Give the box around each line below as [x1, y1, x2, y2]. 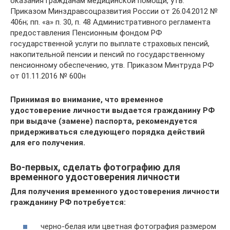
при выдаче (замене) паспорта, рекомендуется [10, 117, 197, 126]
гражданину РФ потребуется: [10, 198, 126, 207]
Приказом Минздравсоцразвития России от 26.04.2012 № [10, 7, 218, 16]
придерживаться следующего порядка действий [10, 127, 205, 137]
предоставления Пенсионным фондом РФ [10, 28, 162, 38]
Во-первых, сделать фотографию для [10, 162, 180, 173]
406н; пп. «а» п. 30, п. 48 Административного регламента [10, 17, 210, 27]
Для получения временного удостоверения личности [10, 187, 219, 197]
